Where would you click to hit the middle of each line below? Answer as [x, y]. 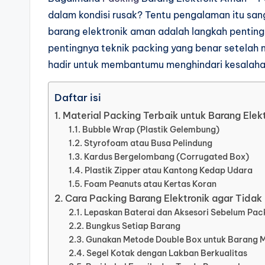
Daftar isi [78, 97]
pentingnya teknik [90, 48]
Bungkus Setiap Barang [133, 226]
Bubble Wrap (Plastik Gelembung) [151, 130]
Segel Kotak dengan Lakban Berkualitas [167, 253]
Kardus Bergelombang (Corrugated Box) [166, 157]
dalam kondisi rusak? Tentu [111, 15]
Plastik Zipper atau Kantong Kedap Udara [168, 170]
